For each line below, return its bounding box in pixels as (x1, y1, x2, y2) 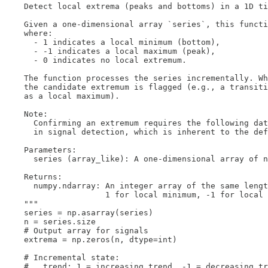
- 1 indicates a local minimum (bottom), (5, 37, 220, 47)
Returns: (5, 172, 62, 181)
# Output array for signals (5, 226, 148, 235)
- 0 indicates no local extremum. (5, 55, 187, 65)
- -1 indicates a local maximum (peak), (5, 46, 215, 56)
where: (5, 28, 53, 38)
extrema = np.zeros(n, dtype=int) (5, 234, 177, 244)
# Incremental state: (5, 252, 120, 262)
